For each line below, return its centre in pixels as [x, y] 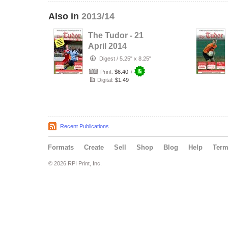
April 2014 [107, 46]
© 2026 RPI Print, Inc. [75, 163]
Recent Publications [84, 126]
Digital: [105, 80]
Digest [107, 59]
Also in [65, 16]
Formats [61, 147]
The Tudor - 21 [116, 35]
